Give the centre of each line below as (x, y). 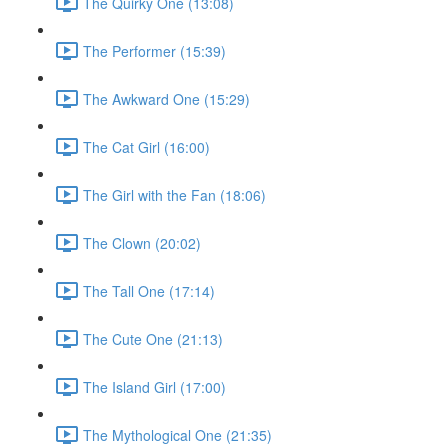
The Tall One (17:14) (149, 290)
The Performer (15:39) (154, 50)
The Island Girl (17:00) (154, 386)
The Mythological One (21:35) (177, 434)
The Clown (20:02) (142, 242)
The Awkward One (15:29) (166, 98)
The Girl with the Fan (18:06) (174, 194)
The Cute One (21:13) (153, 338)
